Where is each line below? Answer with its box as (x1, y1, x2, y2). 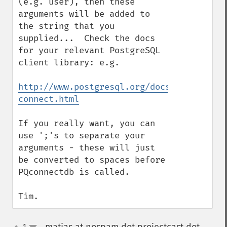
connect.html (18, 94, 79, 104)
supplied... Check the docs (18, 33, 155, 44)
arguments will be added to (18, 9, 150, 19)
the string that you (18, 21, 115, 31)
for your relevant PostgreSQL (18, 45, 160, 56)
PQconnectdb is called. (18, 167, 130, 177)
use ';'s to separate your (18, 130, 145, 141)
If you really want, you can (18, 118, 155, 129)
